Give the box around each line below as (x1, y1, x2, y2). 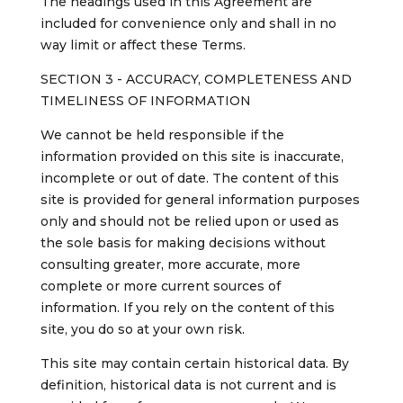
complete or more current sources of (40, 278, 281, 295)
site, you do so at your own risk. (40, 321, 245, 338)
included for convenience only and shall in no (40, 15, 336, 32)
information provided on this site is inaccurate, (40, 148, 344, 166)
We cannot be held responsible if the (40, 127, 284, 144)
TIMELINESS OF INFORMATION (40, 93, 251, 110)
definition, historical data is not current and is (40, 377, 336, 394)
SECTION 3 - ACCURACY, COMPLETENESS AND (40, 71, 352, 88)
